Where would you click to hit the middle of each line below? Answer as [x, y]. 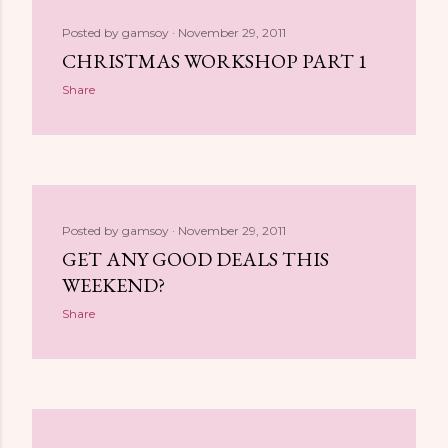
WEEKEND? [113, 285]
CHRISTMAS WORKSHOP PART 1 [215, 61]
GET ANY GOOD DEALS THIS [195, 259]
